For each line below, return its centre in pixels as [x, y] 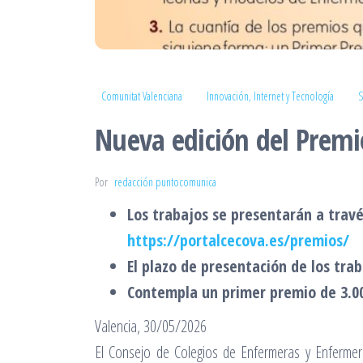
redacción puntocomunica [165, 181]
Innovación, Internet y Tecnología [270, 96]
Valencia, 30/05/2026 [151, 326]
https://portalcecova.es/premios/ [238, 240]
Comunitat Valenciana [142, 96]
